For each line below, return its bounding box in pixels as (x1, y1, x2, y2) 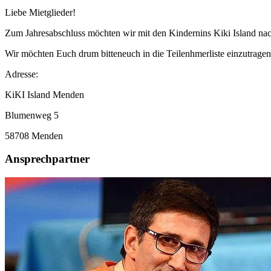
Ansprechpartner (5, 152, 90, 166)
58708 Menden (5, 130, 63, 141)
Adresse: (5, 68, 38, 79)
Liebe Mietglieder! (5, 7, 76, 18)
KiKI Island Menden (5, 89, 84, 100)
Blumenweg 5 (5, 109, 59, 120)
